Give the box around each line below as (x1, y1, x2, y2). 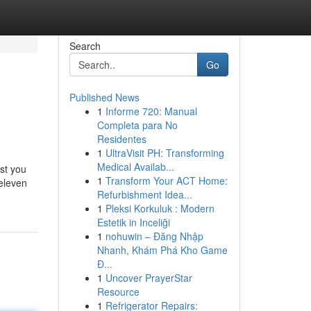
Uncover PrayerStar (105, 271, 192, 285)
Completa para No (96, 118, 178, 132)
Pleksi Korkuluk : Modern (105, 201, 215, 215)
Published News (69, 90, 140, 104)
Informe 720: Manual (105, 104, 197, 118)
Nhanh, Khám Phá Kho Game (96, 243, 228, 257)
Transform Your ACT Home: (105, 174, 228, 187)
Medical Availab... (96, 160, 174, 174)
